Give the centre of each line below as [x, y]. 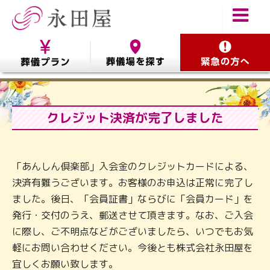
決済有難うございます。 [65, 183]
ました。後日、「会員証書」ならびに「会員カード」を [133, 199]
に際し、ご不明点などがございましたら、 [104, 231]
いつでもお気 [224, 231]
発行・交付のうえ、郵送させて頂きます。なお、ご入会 [133, 215]
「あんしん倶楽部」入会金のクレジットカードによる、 [133, 166]
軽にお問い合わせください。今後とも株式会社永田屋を [133, 248]
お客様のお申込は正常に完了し [186, 183]
